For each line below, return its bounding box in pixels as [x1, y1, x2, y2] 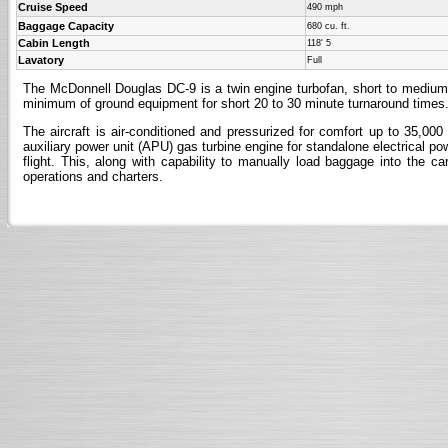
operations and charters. [23, 169, 163, 184]
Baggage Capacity [18, 20, 114, 32]
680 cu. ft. [307, 21, 350, 31]
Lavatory [18, 54, 64, 66]
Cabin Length [18, 37, 90, 49]
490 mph [307, 2, 343, 12]
